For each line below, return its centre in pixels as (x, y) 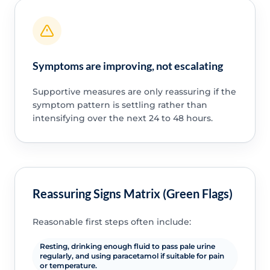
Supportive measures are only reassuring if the (134, 92)
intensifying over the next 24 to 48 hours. (122, 118)
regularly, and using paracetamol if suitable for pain (132, 256)
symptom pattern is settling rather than (120, 105)
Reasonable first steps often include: (111, 221)
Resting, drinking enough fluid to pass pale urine (127, 246)
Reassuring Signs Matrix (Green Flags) (132, 193)
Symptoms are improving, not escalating (127, 66)
